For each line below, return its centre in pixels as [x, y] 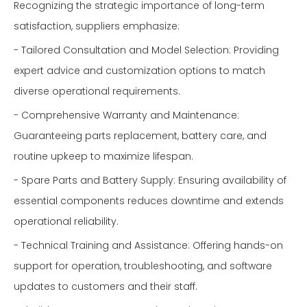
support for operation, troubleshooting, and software [143, 266]
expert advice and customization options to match [139, 71]
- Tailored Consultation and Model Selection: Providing [146, 50]
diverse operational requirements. [97, 91]
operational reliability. [66, 221]
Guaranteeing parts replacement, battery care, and [140, 136]
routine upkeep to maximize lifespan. [103, 156]
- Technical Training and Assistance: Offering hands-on [148, 245]
